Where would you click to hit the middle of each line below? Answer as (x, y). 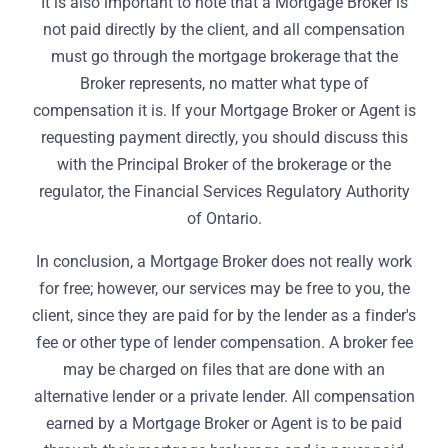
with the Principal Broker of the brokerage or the (224, 164)
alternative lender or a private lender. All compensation (224, 396)
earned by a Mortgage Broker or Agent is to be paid (224, 423)
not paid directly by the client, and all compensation (224, 29)
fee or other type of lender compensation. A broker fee (224, 342)
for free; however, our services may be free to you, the (224, 288)
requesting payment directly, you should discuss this (224, 137)
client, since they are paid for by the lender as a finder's (224, 315)
